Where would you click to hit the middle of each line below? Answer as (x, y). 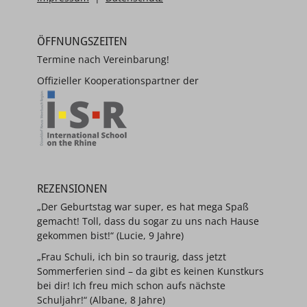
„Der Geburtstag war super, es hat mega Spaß (143, 207)
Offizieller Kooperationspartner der (118, 81)
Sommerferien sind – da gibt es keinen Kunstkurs (150, 271)
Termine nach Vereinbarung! (103, 59)
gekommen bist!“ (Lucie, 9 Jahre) (110, 235)
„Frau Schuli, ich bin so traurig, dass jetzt (132, 257)
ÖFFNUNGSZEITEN (82, 41)
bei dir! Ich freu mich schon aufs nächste (131, 285)
